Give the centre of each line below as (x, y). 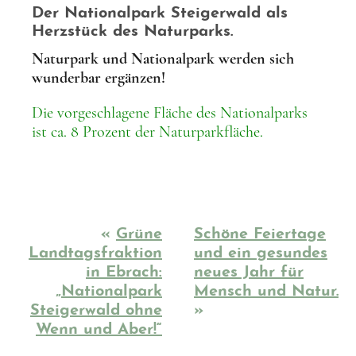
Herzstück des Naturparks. (132, 32)
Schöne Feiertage (260, 235)
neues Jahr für (249, 273)
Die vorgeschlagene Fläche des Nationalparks (170, 113)
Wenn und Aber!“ (99, 330)
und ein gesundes (261, 254)
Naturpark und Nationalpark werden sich (163, 59)
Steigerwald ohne (96, 311)
